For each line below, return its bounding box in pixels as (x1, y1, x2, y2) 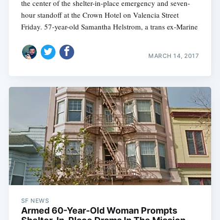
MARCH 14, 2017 (148, 52, 199, 59)
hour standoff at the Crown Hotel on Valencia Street (21, 10, 179, 20)
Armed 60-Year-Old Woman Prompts (21, 205, 177, 216)
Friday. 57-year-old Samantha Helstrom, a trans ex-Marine (21, 22, 198, 32)
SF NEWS (21, 197, 50, 205)
